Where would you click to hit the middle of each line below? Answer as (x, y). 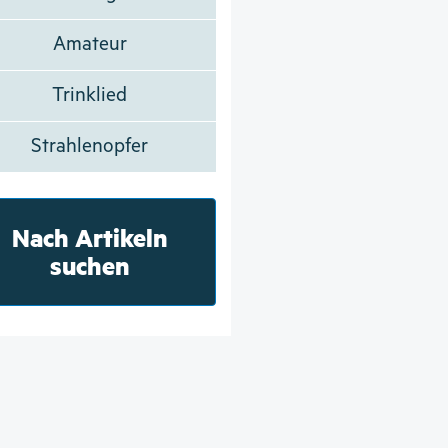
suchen (89, 265)
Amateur (89, 44)
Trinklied (90, 95)
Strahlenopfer (90, 146)
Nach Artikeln (89, 237)
